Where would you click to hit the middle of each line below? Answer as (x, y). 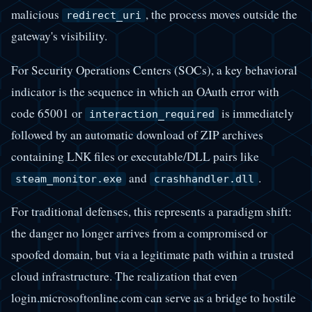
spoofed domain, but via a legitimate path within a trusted (153, 254)
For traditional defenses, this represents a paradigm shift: (151, 211)
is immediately (256, 113)
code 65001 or (48, 113)
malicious (37, 15)
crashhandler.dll (204, 179)
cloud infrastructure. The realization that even (124, 276)
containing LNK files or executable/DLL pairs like (135, 156)
